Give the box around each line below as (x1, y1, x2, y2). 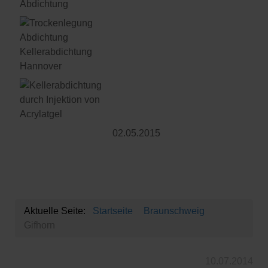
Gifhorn (24, 220, 55, 230)
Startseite (93, 205, 133, 216)
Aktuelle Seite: (24, 205, 90, 216)
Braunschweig (144, 205, 205, 216)
